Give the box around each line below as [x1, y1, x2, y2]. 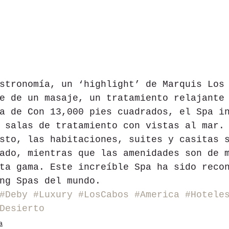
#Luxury [33, 190, 73, 200]
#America [134, 190, 179, 200]
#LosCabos [78, 190, 129, 200]
